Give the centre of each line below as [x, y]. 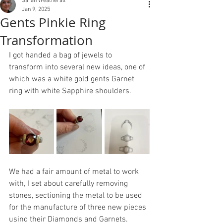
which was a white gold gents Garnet [73, 79]
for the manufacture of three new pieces [79, 208]
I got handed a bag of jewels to [61, 55]
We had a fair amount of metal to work [75, 172]
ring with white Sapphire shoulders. [71, 91]
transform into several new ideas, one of [78, 67]
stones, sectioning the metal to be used [77, 196]
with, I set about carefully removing [69, 184]
